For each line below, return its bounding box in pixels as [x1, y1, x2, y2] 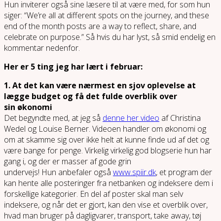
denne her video [103, 112, 159, 123]
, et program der [156, 166, 212, 178]
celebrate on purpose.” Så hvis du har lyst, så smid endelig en [4, 31, 216, 42]
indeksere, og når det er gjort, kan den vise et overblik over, [4, 199, 208, 210]
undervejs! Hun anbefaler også [4, 166, 113, 178]
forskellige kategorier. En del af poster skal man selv [4, 188, 183, 199]
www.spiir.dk [113, 166, 156, 178]
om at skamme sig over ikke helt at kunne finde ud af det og [4, 134, 209, 145]
